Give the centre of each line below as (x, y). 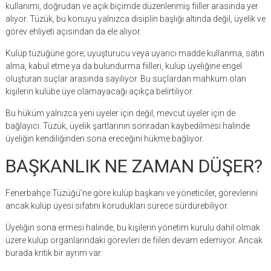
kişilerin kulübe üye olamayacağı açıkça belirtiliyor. (99, 92)
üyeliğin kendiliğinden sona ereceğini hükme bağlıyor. (104, 139)
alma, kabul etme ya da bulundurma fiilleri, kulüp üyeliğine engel (123, 66)
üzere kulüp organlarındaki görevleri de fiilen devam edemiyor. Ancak (134, 240)
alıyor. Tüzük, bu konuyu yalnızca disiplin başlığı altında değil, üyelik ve (135, 19)
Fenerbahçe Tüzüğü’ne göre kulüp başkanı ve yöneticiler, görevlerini (131, 193)
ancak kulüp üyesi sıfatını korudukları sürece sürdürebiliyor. (117, 206)
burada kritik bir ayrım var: (54, 253)
